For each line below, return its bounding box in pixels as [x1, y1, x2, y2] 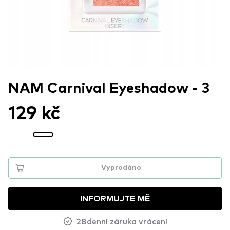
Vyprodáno [101, 164, 141, 172]
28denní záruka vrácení [76, 215, 167, 227]
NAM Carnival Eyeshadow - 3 [8, 82, 209, 97]
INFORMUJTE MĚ [80, 195, 150, 203]
